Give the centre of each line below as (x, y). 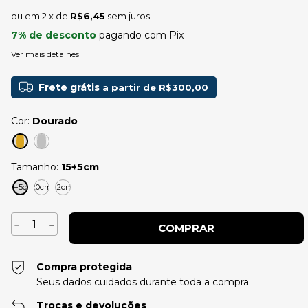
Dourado (55, 121)
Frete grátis (69, 87)
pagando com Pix (140, 35)
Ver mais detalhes (45, 54)
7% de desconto (54, 35)
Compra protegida (85, 267)
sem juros (129, 16)
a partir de (131, 87)
